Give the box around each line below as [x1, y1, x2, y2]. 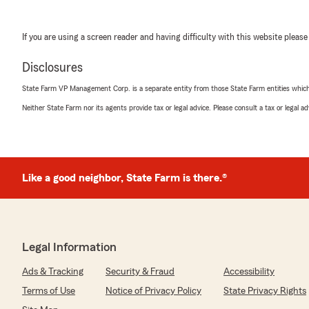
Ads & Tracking [22, 267, 83, 277]
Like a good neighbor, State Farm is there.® [22, 172, 227, 183]
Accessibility [223, 267, 275, 277]
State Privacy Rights [223, 286, 306, 296]
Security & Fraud [106, 267, 175, 277]
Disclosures [22, 61, 83, 74]
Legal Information [22, 241, 117, 253]
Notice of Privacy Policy [106, 286, 201, 296]
